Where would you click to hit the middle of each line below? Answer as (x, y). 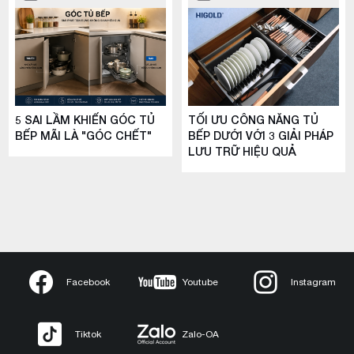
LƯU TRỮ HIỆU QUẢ (243, 152)
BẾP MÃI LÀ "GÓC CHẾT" (84, 136)
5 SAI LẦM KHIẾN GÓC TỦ (85, 120)
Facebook (88, 282)
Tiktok (88, 334)
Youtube (201, 282)
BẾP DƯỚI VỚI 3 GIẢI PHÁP (261, 136)
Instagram (313, 282)
